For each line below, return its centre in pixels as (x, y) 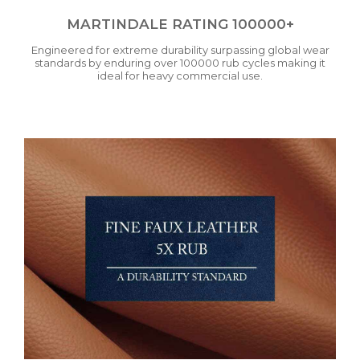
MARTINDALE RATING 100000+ (180, 25)
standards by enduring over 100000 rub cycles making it (180, 63)
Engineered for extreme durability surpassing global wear (180, 50)
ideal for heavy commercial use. (180, 76)
